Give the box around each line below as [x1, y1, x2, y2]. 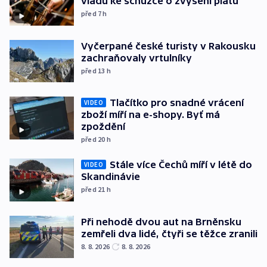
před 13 [81, 66, 107, 75]
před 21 [81, 185, 107, 194]
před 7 [81, 9, 103, 18]
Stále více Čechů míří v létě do [110, 159, 252, 170]
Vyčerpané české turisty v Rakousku [81, 40, 256, 51]
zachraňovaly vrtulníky [81, 52, 192, 63]
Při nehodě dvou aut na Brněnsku [81, 216, 241, 227]
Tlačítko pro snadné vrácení [110, 97, 244, 108]
